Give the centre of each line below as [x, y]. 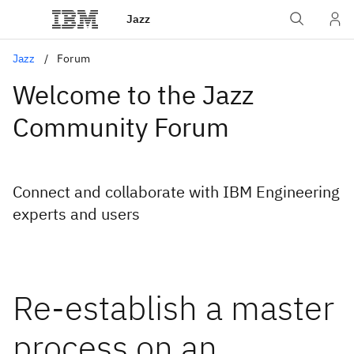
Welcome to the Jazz [133, 94]
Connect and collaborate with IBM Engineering [176, 192]
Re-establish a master [173, 308]
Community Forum [121, 127]
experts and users [76, 214]
